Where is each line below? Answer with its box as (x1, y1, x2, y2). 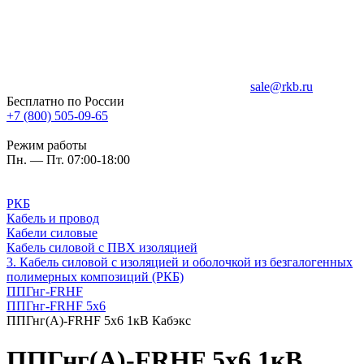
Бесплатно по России (6, 94, 124, 108)
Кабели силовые (6, 226, 97, 240)
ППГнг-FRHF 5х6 (6, 299, 106, 313)
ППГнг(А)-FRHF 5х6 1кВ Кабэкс (6, 314, 191, 327)
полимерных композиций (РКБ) (6, 270, 184, 284)
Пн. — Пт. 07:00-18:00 (6, 153, 130, 167)
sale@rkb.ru (250, 80, 313, 93)
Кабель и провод (6, 211, 99, 225)
